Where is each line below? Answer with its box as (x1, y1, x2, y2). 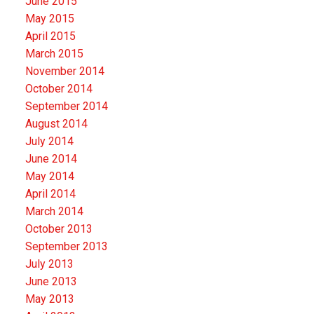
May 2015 (25, 11, 74, 25)
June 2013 (25, 274, 77, 288)
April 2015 (25, 29, 76, 43)
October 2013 (25, 221, 93, 235)
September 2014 (25, 99, 108, 113)
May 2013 (25, 292, 74, 306)
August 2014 (25, 116, 88, 130)
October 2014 (25, 81, 93, 95)
